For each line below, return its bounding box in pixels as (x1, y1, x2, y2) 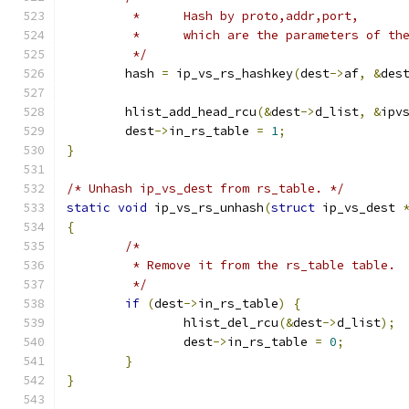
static (67, 200, 110, 215)
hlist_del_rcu (184, 315, 278, 330)
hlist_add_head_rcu (125, 104, 257, 120)
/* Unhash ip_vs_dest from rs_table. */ (67, 181, 344, 196)
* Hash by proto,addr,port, (184, 8, 359, 24)
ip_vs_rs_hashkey (169, 66, 293, 81)
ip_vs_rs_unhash (147, 200, 264, 215)
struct (271, 200, 315, 215)
